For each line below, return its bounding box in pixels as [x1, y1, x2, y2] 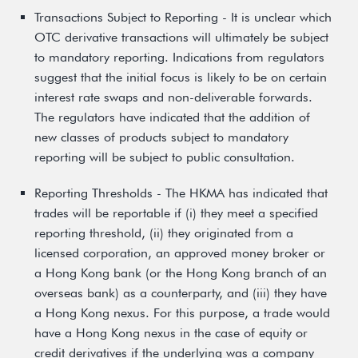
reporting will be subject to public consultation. [34, 149, 295, 165]
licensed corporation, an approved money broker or [34, 245, 325, 261]
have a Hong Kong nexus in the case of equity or [34, 325, 308, 340]
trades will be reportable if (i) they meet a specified [34, 205, 318, 221]
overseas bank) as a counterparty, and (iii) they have [34, 285, 327, 300]
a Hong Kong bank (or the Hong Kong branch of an [34, 265, 327, 280]
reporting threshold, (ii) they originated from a [34, 225, 293, 241]
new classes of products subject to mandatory [34, 129, 288, 145]
